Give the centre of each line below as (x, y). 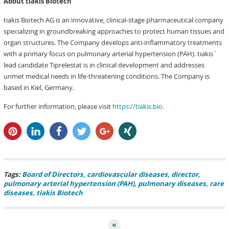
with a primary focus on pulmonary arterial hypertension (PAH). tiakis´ (111, 54)
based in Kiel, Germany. (39, 87)
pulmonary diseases (172, 184)
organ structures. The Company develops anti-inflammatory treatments (113, 42)
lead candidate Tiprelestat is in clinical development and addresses (104, 65)
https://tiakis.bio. (139, 106)
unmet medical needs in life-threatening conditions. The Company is (107, 76)
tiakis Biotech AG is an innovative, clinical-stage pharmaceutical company (114, 20)
